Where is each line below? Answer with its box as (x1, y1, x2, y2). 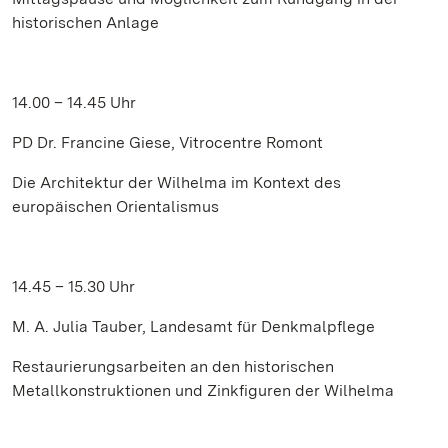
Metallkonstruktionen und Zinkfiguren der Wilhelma (12, 381, 394, 400)
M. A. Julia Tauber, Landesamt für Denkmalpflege (12, 317, 375, 336)
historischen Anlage (12, 13, 159, 32)
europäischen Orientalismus (12, 197, 219, 216)
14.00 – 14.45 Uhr (12, 93, 136, 112)
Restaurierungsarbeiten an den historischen (12, 357, 334, 376)
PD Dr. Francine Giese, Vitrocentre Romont (12, 133, 323, 152)
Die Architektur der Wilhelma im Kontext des (12, 173, 341, 192)
